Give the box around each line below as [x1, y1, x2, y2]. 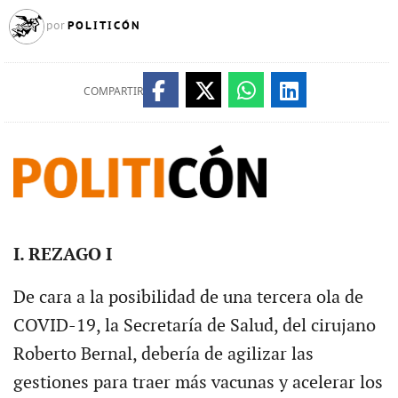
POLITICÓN [67, 18, 141, 33]
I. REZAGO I [12, 243, 112, 266]
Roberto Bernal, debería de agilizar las [12, 343, 314, 365]
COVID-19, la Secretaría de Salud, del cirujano [12, 314, 376, 337]
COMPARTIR [83, 83, 143, 99]
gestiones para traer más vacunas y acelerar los [12, 371, 383, 394]
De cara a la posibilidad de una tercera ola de [12, 286, 363, 308]
